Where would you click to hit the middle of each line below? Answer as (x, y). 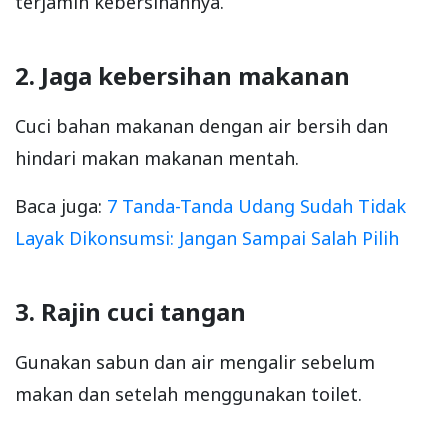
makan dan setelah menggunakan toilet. (188, 394)
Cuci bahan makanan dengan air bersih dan (201, 126)
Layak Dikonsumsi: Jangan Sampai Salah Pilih (207, 238)
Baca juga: (61, 206)
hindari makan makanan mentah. (157, 158)
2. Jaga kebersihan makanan (182, 76)
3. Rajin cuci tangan (130, 312)
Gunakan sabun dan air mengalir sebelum (195, 362)
